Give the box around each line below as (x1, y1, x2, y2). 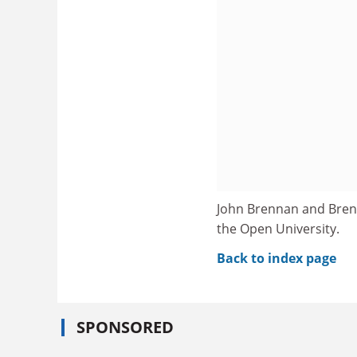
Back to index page (217, 249, 336, 267)
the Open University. (217, 219, 339, 237)
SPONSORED (76, 316, 174, 338)
